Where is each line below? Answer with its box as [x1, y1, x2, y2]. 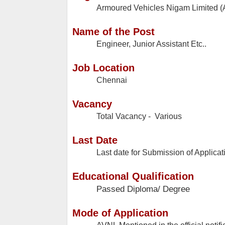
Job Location [72, 62, 135, 74]
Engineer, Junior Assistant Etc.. [96, 40, 206, 49]
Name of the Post [72, 26, 155, 38]
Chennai [96, 76, 127, 85]
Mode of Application [72, 207, 168, 219]
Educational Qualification [72, 171, 194, 182]
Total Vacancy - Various [96, 112, 182, 121]
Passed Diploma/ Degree [96, 184, 190, 194]
